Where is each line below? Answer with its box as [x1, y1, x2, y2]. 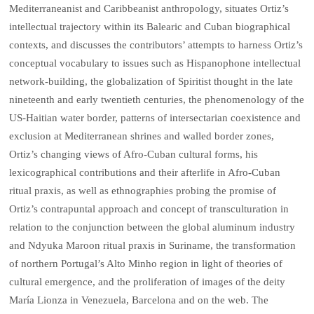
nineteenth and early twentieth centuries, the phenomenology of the [9, 94, 305, 106]
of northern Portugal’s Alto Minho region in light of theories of [9, 258, 283, 270]
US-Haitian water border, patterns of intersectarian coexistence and [9, 112, 301, 124]
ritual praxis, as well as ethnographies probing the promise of [9, 185, 277, 197]
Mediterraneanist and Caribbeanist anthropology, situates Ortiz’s [9, 3, 289, 15]
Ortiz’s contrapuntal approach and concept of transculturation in [9, 203, 289, 215]
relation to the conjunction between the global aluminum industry [9, 221, 296, 233]
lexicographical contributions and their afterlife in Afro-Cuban [9, 167, 281, 179]
